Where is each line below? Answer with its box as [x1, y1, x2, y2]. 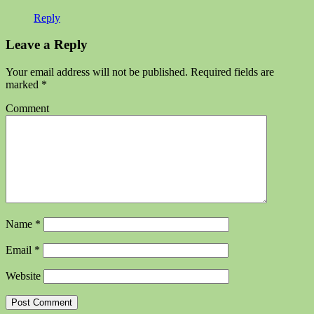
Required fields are [188, 66, 274, 78]
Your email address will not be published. [6, 66, 188, 78]
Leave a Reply [6, 37, 88, 53]
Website [6, 270, 41, 282]
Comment [6, 102, 49, 115]
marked [6, 78, 41, 91]
